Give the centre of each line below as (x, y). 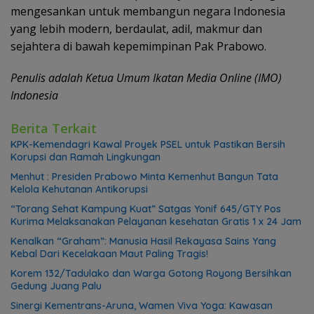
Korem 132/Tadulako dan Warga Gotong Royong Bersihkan (151, 273)
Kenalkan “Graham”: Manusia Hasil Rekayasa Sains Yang (143, 241)
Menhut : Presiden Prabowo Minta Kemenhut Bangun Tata (144, 176)
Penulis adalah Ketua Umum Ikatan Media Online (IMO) (146, 77)
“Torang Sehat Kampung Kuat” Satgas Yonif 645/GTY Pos (146, 209)
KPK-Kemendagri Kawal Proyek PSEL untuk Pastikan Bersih (148, 144)
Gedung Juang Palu (56, 286)
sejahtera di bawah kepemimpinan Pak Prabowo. (138, 46)
